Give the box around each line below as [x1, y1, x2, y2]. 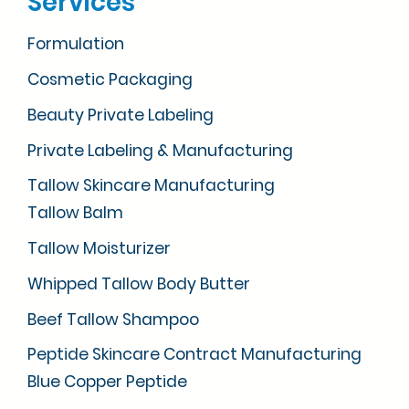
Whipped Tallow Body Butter [27, 272, 250, 295]
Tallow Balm [27, 202, 123, 225]
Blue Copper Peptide [27, 371, 187, 393]
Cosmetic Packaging [27, 68, 193, 91]
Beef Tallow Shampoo [27, 308, 199, 330]
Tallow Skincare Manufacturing [27, 174, 275, 197]
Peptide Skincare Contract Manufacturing [27, 343, 362, 366]
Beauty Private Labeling [27, 103, 214, 126]
